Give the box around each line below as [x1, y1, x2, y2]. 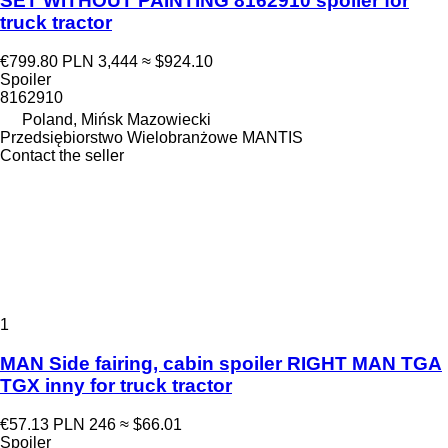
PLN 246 [53, 415, 116, 433]
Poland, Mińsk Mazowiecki [22, 111, 211, 129]
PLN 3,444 [62, 53, 138, 71]
